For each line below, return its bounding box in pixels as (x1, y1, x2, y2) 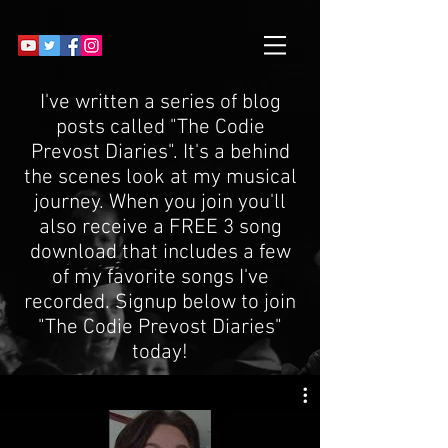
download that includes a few (29, 240, 291, 265)
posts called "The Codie (55, 115, 265, 140)
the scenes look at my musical (23, 165, 297, 190)
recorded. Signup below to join (24, 290, 296, 315)
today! (132, 340, 188, 365)
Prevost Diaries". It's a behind (30, 140, 290, 165)
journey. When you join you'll (34, 190, 286, 215)
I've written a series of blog (39, 90, 281, 115)
